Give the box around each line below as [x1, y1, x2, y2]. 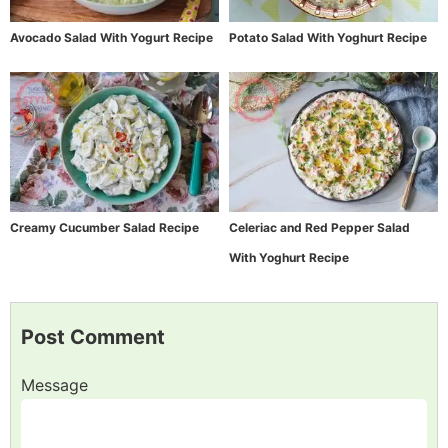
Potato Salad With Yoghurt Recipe [229, 30, 427, 46]
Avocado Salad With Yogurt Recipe [10, 30, 213, 46]
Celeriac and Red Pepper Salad [229, 219, 410, 235]
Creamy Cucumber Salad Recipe [10, 219, 199, 235]
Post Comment [21, 324, 165, 349]
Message [21, 374, 88, 395]
